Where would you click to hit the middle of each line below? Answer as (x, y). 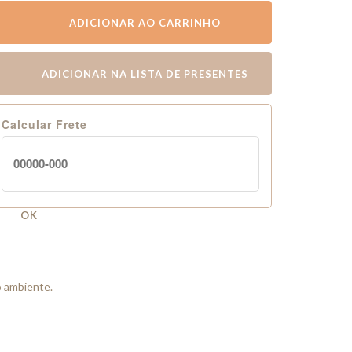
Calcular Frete (44, 124)
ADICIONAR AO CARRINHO (145, 23)
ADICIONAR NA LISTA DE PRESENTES (145, 74)
